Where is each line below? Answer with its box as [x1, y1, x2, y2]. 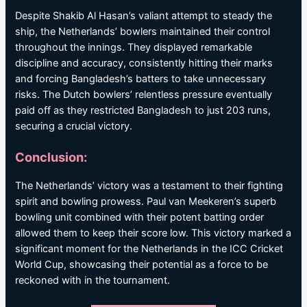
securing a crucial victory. [15, 120, 133, 133]
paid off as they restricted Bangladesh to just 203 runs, [15, 104, 271, 117]
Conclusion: [15, 149, 88, 165]
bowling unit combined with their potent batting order [15, 211, 265, 224]
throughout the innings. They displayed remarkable [15, 41, 253, 54]
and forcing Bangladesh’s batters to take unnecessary [15, 73, 267, 86]
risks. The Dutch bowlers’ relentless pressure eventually [15, 88, 273, 101]
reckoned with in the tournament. [15, 274, 171, 287]
